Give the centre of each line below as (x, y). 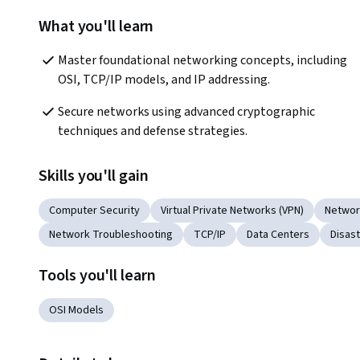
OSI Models (76, 310)
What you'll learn (96, 26)
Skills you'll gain (94, 176)
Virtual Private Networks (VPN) (232, 210)
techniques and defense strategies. (153, 131)
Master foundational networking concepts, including (202, 60)
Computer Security (94, 210)
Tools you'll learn (97, 275)
